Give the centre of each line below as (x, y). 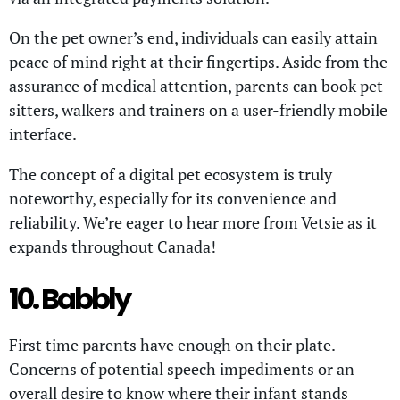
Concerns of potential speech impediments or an (182, 369)
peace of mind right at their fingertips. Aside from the (198, 62)
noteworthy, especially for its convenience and (173, 199)
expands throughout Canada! (112, 247)
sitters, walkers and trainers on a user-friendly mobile (198, 110)
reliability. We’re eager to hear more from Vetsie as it (193, 223)
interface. (44, 134)
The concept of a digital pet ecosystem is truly (171, 175)
